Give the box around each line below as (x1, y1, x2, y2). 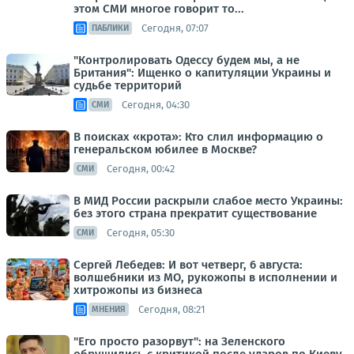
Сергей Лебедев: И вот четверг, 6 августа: (73, 258, 303, 272)
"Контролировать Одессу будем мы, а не (73, 53, 299, 67)
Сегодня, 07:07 (141, 21, 209, 34)
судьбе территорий (73, 78, 182, 92)
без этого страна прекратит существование (73, 206, 317, 220)
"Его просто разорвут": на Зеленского (73, 334, 285, 348)
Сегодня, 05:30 (107, 226, 175, 239)
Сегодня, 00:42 (107, 162, 175, 175)
